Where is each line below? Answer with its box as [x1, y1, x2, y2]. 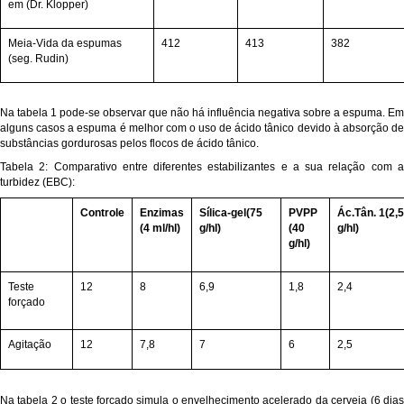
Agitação [8, 338, 51, 352]
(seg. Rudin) [8, 51, 69, 65]
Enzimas [140, 207, 184, 220]
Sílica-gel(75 [199, 207, 262, 220]
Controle [80, 207, 124, 220]
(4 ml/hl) [140, 222, 180, 235]
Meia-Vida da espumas [8, 36, 122, 50]
